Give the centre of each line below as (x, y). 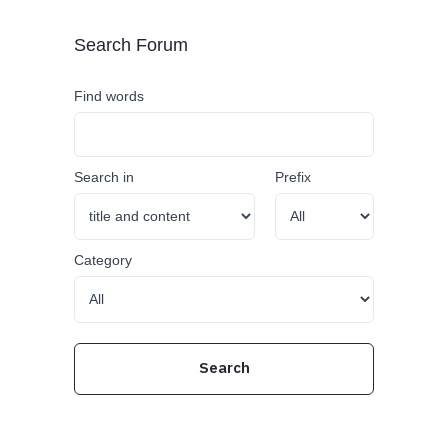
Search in (104, 177)
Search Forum (131, 45)
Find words (109, 96)
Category (103, 260)
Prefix (293, 177)
